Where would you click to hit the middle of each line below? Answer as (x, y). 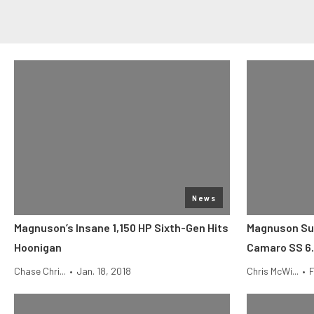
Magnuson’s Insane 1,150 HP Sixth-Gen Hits (121, 227)
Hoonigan (38, 247)
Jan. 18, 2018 (104, 271)
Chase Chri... (40, 271)
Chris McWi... (273, 271)
